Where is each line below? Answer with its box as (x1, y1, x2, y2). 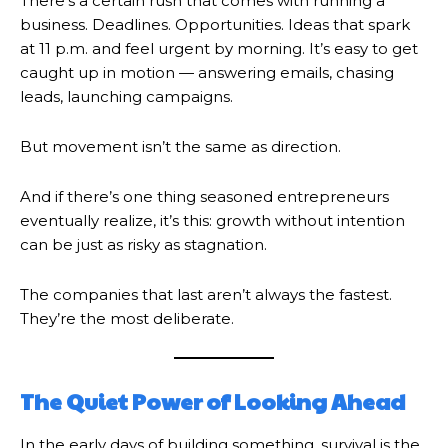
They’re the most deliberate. (20, 308, 234, 328)
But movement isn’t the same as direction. (20, 136, 341, 156)
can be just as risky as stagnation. (20, 234, 267, 254)
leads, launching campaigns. (20, 86, 233, 106)
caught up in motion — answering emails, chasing (20, 62, 394, 82)
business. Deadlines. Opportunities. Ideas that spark (20, 14, 410, 34)
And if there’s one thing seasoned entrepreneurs (20, 186, 389, 206)
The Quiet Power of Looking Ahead (20, 385, 405, 416)
